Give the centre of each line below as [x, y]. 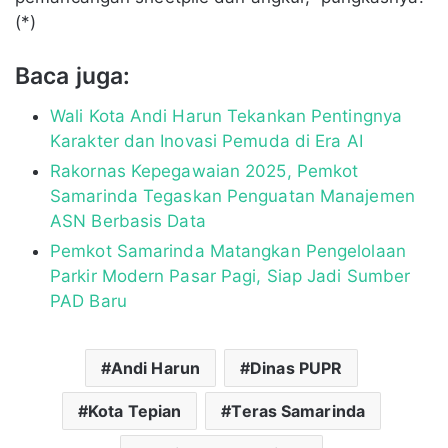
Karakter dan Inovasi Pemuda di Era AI [206, 140]
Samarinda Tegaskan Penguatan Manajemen [232, 195]
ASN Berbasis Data [128, 220]
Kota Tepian [135, 410]
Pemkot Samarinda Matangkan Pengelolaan [228, 250]
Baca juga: [72, 76]
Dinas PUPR [296, 367]
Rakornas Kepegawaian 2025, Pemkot [204, 170]
